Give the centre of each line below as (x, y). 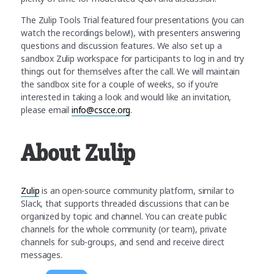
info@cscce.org (101, 109)
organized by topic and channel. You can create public (124, 216)
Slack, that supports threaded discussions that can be (125, 203)
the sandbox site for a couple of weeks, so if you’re (120, 84)
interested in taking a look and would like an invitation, (126, 97)
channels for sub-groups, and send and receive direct (123, 242)
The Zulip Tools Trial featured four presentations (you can (133, 20)
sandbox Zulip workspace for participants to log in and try (133, 58)
